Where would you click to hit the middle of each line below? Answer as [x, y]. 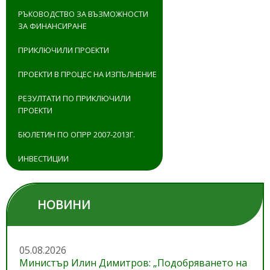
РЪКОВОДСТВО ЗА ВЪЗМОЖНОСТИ [83, 14]
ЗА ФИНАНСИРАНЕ [52, 26]
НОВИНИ [64, 205]
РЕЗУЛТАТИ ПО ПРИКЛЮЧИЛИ [74, 99]
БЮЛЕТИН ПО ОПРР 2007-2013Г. [77, 135]
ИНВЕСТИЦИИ [43, 159]
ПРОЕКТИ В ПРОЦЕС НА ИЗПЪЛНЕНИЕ [87, 74]
